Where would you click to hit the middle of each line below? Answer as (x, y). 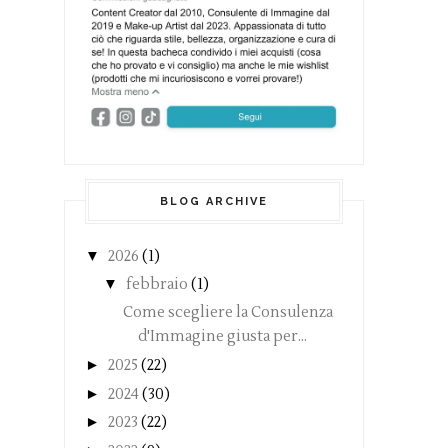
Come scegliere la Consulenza (227, 313)
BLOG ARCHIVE (214, 201)
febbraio (157, 285)
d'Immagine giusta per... (222, 337)
